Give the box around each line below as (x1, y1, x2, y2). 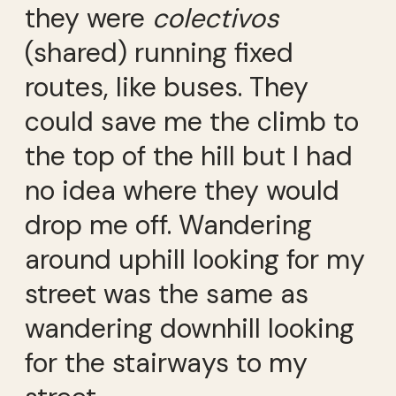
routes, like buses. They (25, 69, 308, 104)
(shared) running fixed (25, 34, 293, 70)
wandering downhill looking (25, 310, 354, 346)
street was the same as (25, 276, 308, 311)
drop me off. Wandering (25, 207, 312, 242)
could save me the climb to (25, 103, 359, 139)
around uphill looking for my (25, 241, 365, 277)
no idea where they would (25, 172, 339, 208)
